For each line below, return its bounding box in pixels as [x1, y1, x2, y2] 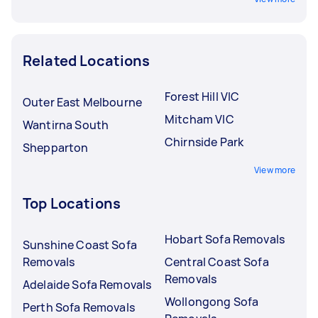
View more [253, 163, 295, 176]
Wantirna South [23, 116, 109, 133]
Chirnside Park [165, 133, 244, 150]
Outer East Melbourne [23, 94, 142, 110]
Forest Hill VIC [165, 88, 240, 104]
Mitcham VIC [165, 111, 234, 127]
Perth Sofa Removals [23, 299, 135, 315]
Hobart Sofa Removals [165, 231, 285, 247]
